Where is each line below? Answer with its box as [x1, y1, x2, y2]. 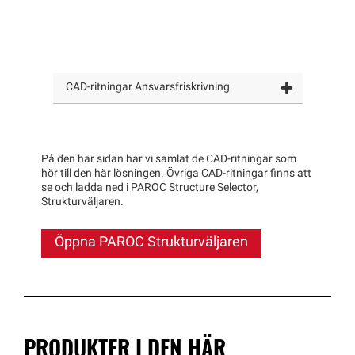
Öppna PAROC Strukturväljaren [54, 235, 248, 250]
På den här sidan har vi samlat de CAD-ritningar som [40, 153, 296, 166]
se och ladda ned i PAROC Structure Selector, [40, 181, 258, 194]
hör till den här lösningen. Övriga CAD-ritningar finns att [40, 167, 311, 180]
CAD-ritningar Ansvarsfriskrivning [65, 81, 230, 94]
